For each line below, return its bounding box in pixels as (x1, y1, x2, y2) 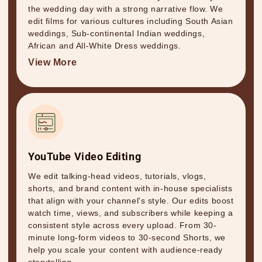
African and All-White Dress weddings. (28, 41, 181, 51)
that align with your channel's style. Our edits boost (28, 196, 234, 206)
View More (28, 57, 77, 68)
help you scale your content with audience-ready (28, 245, 223, 255)
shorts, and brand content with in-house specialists (28, 184, 233, 194)
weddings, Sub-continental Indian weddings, (28, 29, 205, 39)
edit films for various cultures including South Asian (28, 16, 233, 26)
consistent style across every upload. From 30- (28, 220, 217, 230)
